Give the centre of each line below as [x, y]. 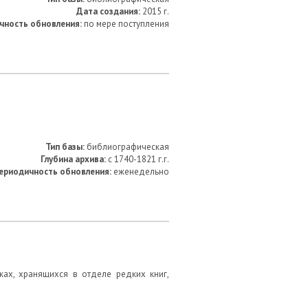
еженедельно [140, 172]
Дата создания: [108, 11]
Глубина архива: [73, 159]
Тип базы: [65, 147]
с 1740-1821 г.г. [137, 159]
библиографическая [127, 147]
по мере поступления [125, 24]
